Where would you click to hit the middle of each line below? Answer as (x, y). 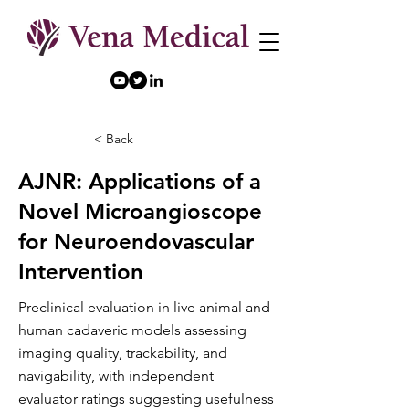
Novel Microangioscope (140, 211)
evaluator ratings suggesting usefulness (146, 399)
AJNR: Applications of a (140, 181)
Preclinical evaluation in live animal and (144, 307)
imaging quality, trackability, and (123, 353)
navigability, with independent (116, 376)
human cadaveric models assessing (132, 330)
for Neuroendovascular (136, 241)
